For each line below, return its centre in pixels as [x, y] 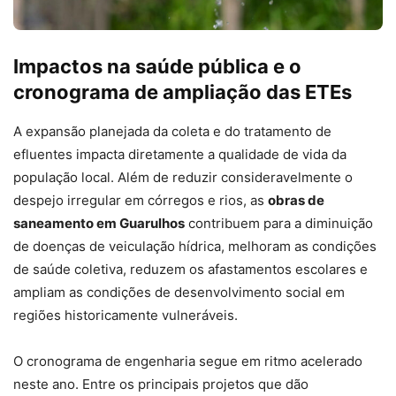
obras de [296, 201]
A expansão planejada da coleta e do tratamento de [172, 132]
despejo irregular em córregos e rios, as [141, 201]
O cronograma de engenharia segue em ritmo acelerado [188, 362]
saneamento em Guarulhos [99, 224]
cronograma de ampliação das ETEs [183, 92]
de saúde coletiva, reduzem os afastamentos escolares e [190, 270]
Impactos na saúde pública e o [157, 67]
